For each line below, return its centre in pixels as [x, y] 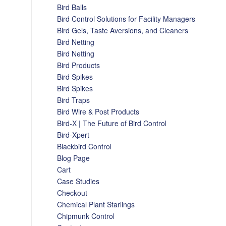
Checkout [72, 193]
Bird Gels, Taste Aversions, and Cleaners [123, 30]
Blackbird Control [84, 146]
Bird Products [79, 65]
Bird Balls [72, 7]
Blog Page [74, 158]
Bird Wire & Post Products [98, 111]
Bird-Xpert [73, 135]
